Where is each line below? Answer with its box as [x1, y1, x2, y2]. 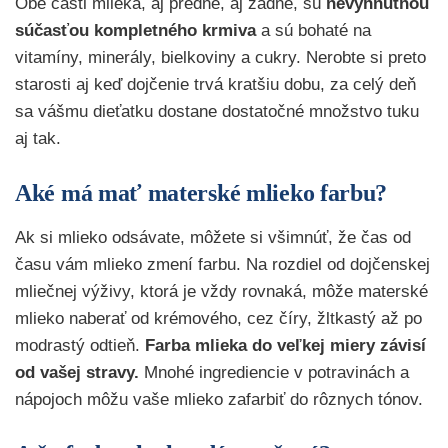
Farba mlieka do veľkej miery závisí [145, 335, 426, 355]
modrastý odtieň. [15, 335, 145, 355]
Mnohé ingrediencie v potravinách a [144, 362, 409, 382]
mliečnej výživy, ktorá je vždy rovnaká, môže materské [15, 281, 428, 301]
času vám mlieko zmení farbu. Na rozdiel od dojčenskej [15, 254, 430, 274]
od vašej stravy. [15, 362, 144, 382]
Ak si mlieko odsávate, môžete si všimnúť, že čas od [15, 227, 411, 247]
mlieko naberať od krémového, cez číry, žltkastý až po [15, 308, 422, 328]
